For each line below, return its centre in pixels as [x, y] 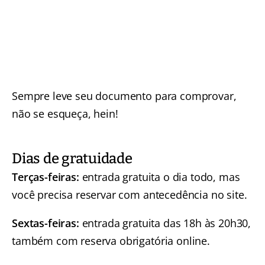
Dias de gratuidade [72, 159]
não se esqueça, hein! [65, 114]
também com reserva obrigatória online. [111, 241]
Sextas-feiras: [46, 223]
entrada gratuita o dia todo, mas [159, 177]
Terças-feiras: [46, 177]
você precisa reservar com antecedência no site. [130, 195]
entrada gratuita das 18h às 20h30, [165, 223]
